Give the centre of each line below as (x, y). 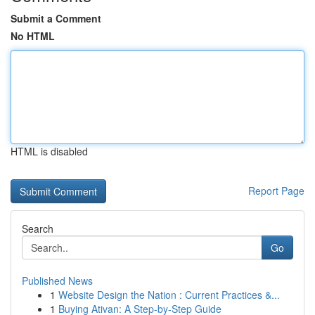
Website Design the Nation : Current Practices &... (169, 295)
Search (38, 229)
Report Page (276, 191)
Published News (57, 281)
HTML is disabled (49, 151)
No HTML (33, 36)
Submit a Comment (56, 18)
